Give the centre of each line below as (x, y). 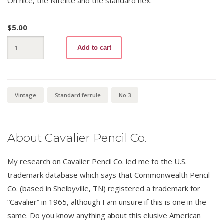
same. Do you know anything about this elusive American (104, 215)
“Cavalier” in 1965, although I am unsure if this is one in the (107, 201)
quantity (19, 67)
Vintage (26, 95)
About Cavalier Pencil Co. (77, 138)
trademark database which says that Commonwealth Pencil (109, 174)
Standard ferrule (78, 95)
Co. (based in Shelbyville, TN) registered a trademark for (104, 188)
